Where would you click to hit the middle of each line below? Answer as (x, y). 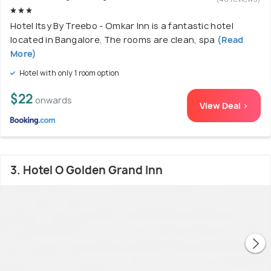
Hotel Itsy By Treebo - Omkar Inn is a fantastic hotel (122, 26)
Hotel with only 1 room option (68, 73)
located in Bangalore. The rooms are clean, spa (113, 40)
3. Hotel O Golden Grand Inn (87, 171)
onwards (54, 100)
